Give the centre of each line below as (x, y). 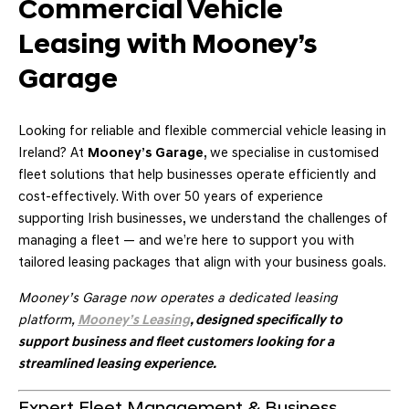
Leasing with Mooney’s (168, 46)
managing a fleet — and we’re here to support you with (186, 241)
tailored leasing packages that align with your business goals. (202, 263)
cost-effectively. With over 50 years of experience (171, 197)
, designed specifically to (266, 320)
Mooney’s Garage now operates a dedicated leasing (178, 299)
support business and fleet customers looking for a (176, 342)
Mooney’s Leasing (134, 320)
